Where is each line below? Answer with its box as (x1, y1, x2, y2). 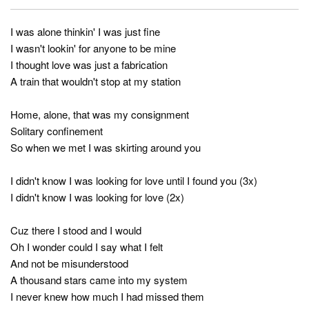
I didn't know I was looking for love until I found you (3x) (10, 173, 257, 188)
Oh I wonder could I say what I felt (10, 239, 163, 255)
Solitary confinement (10, 123, 103, 139)
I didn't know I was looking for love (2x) (10, 190, 184, 205)
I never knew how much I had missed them (10, 289, 204, 304)
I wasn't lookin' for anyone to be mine (10, 41, 176, 56)
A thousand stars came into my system (10, 272, 188, 288)
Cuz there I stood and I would (10, 223, 141, 238)
